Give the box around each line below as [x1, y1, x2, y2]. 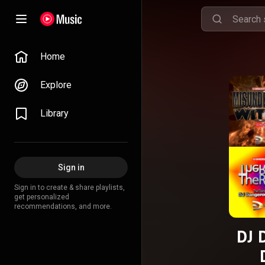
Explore [40, 79, 72, 91]
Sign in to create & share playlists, [14, 183, 125, 192]
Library [40, 108, 69, 119]
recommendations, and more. [14, 202, 112, 211]
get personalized [14, 193, 69, 201]
